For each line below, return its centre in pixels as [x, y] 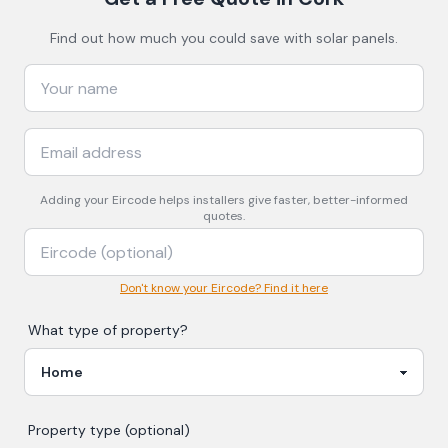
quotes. [224, 216]
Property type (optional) [109, 430]
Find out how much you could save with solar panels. [224, 38]
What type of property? [108, 330]
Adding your [76, 200]
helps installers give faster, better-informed [282, 200]
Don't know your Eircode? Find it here [224, 288]
